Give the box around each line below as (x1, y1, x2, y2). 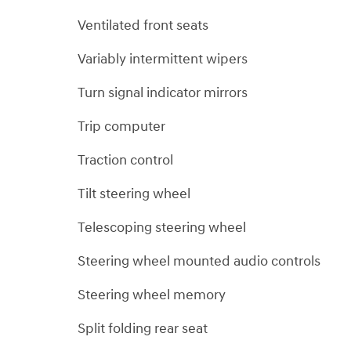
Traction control (78, 150, 173, 169)
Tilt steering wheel (78, 184, 190, 203)
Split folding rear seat (78, 319, 208, 338)
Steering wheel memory (78, 285, 226, 304)
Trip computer (78, 117, 165, 136)
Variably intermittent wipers (78, 49, 248, 68)
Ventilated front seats (78, 16, 208, 34)
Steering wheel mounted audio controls (78, 251, 320, 270)
